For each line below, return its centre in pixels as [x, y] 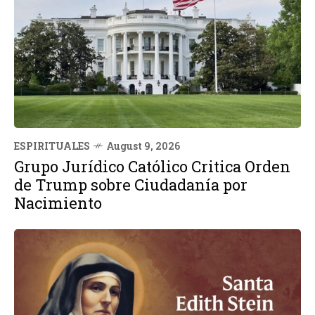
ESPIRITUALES [52, 146]
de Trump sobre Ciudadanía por [131, 184]
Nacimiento [58, 202]
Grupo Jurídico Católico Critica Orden [152, 166]
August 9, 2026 [143, 146]
